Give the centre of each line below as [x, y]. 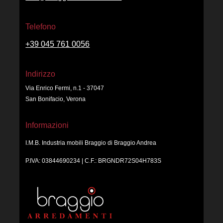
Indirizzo [41, 74]
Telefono [41, 26]
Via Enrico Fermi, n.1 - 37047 [65, 88]
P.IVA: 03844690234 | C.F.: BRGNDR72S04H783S [94, 161]
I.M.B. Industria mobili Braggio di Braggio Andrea [91, 143]
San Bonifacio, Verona [56, 99]
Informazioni [47, 125]
